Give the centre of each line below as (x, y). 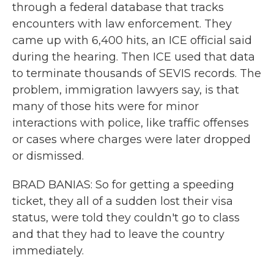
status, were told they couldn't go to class (126, 218)
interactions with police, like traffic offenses (131, 123)
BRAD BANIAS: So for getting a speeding (123, 185)
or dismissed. (48, 156)
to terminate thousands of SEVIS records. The (137, 73)
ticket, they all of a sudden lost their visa (123, 201)
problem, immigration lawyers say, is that (126, 90)
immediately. (48, 251)
